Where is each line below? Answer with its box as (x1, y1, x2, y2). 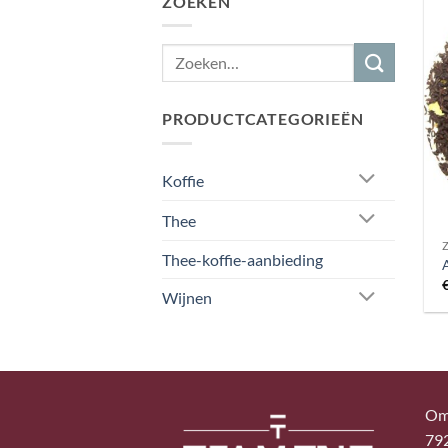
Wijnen (162, 288, 212, 308)
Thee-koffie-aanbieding (162, 249, 323, 269)
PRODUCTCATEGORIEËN (162, 109, 364, 129)
